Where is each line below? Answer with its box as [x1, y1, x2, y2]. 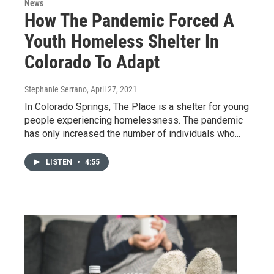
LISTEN [46, 157, 74, 166]
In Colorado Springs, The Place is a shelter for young [24, 100, 249, 113]
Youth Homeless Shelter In [24, 30, 219, 52]
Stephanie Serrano [24, 84, 87, 94]
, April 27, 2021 [87, 84, 137, 94]
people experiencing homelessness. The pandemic [24, 114, 243, 126]
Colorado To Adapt [24, 51, 160, 73]
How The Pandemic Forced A [24, 9, 234, 31]
